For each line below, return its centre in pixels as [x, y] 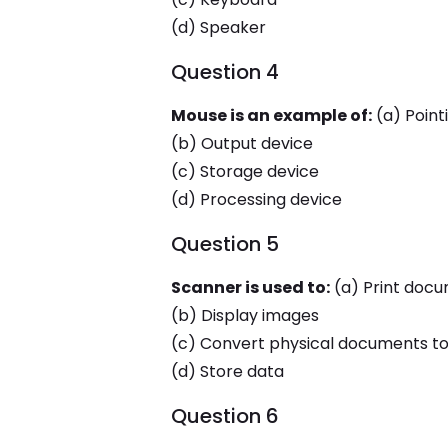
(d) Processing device [256, 199]
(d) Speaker [218, 27]
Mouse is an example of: [271, 115]
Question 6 [224, 416]
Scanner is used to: [250, 287]
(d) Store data [227, 371]
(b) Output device [241, 143]
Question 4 [224, 72]
